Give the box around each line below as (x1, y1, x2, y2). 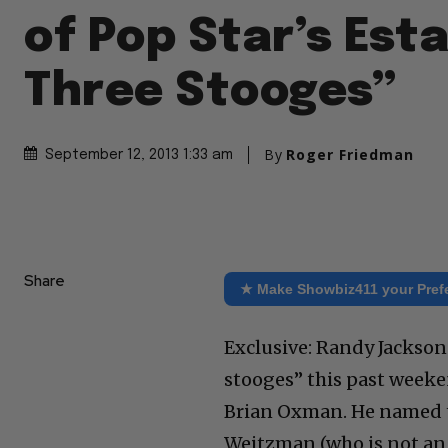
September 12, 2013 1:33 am (45, 148, 233, 163)
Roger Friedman (286, 145, 414, 165)
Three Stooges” (24, 69, 396, 117)
